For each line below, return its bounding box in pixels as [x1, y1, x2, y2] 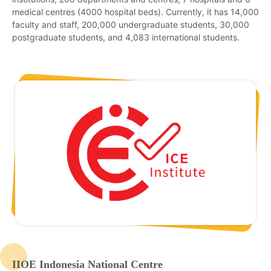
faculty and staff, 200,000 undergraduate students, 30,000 [12, 19, 249, 30]
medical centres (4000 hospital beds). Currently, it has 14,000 [12, 7, 259, 18]
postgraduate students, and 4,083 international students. [12, 32, 240, 43]
